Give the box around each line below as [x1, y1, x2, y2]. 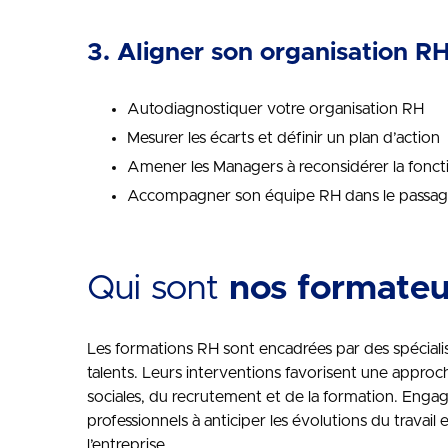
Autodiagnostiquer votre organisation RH [127, 101, 424, 117]
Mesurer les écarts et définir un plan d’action [127, 130, 440, 146]
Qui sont [87, 271, 229, 306]
